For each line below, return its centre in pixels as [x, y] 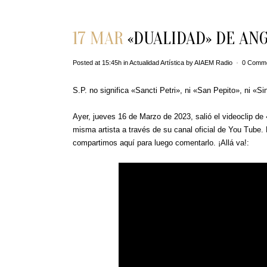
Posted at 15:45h [97, 63]
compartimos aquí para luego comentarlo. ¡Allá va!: [161, 143]
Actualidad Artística [157, 63]
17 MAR [98, 39]
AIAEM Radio [213, 63]
